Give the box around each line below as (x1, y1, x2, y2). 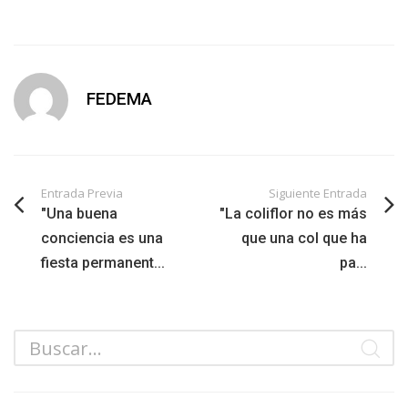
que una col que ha (241, 229, 367, 247)
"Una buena (41, 205, 117, 222)
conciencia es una (41, 229, 163, 247)
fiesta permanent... (41, 254, 165, 271)
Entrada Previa (41, 185, 123, 201)
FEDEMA (87, 88, 152, 109)
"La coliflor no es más (219, 205, 367, 222)
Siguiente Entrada (269, 185, 367, 201)
